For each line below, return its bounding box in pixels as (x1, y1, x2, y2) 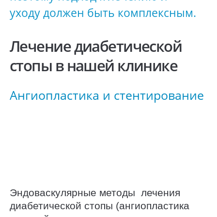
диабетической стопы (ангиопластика (10, 200, 189, 211)
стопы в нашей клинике (10, 55, 178, 76)
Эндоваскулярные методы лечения (10, 186, 180, 198)
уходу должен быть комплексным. (10, 5, 196, 21)
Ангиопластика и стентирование (10, 86, 204, 103)
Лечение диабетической (10, 35, 182, 56)
